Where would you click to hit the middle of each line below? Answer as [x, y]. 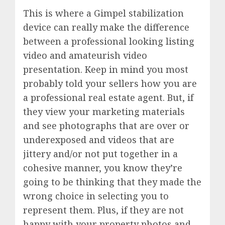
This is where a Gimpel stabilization [103, 13]
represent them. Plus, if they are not [103, 210]
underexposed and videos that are [99, 140]
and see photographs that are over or [106, 126]
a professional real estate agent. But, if [108, 98]
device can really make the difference [106, 27]
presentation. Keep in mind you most [106, 70]
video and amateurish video [85, 55]
